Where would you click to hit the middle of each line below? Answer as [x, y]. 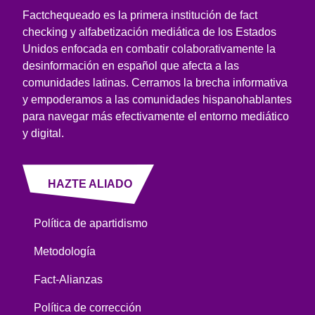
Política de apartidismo [91, 223]
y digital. [43, 133]
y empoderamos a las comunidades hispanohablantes [157, 99]
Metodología [65, 251]
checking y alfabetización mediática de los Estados [149, 32]
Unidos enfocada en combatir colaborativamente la [149, 49]
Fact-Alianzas [68, 279]
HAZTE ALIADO [90, 184]
